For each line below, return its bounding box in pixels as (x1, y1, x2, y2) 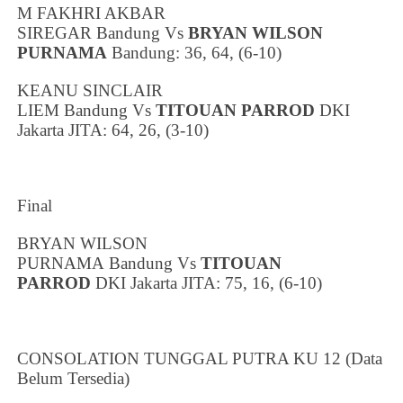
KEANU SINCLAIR (17, 80, 164, 100)
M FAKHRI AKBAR (17, 3, 166, 22)
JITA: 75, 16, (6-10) (177, 273, 323, 292)
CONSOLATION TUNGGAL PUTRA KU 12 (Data (17, 348, 383, 368)
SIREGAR (17, 22, 93, 42)
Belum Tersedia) (17, 368, 130, 388)
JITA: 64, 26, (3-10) (64, 120, 210, 139)
